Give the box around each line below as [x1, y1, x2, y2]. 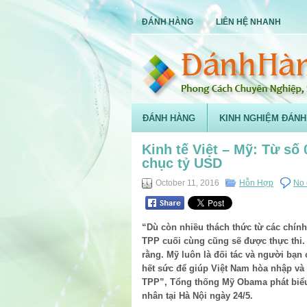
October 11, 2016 [156, 178, 219, 188]
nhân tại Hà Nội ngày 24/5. [142, 290, 253, 301]
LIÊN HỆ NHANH [216, 17, 281, 27]
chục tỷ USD [142, 156, 222, 171]
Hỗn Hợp [239, 178, 273, 188]
